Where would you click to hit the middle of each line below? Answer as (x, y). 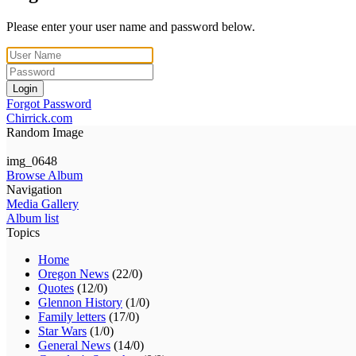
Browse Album (44, 175)
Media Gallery (43, 203)
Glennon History (80, 302)
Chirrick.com (39, 118)
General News (74, 345)
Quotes (56, 288)
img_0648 (32, 161)
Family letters (72, 316)
